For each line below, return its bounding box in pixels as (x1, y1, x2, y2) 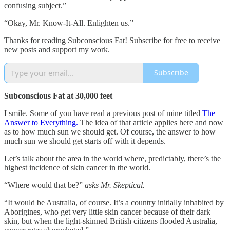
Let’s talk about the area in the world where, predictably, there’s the (4, 154, 221, 163)
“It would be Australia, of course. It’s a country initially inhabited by (4, 198, 224, 207)
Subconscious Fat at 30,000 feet (4, 91, 112, 100)
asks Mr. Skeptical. (83, 180, 145, 189)
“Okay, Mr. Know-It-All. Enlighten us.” (4, 18, 133, 27)
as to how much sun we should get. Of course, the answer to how (4, 127, 216, 136)
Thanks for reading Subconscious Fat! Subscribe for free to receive (4, 35, 220, 45)
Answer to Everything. (4, 118, 80, 127)
